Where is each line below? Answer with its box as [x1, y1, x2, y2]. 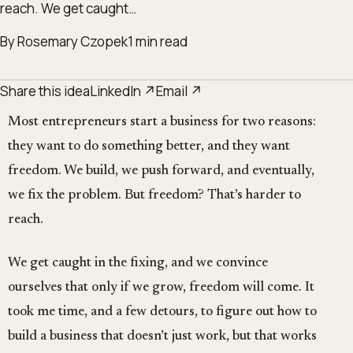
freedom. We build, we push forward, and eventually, [8, 164, 314, 179]
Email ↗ [156, 82, 203, 101]
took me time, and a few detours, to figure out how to [8, 304, 317, 319]
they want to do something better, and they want [8, 139, 290, 154]
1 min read [128, 32, 188, 51]
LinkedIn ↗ [90, 82, 156, 101]
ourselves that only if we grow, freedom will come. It [8, 280, 314, 295]
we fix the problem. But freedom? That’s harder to [8, 188, 301, 203]
